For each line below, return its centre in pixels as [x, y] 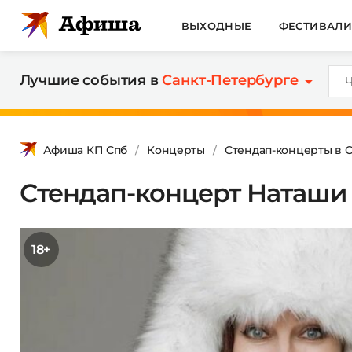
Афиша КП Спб [85, 150]
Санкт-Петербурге [230, 80]
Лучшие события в [91, 80]
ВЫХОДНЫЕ [216, 26]
